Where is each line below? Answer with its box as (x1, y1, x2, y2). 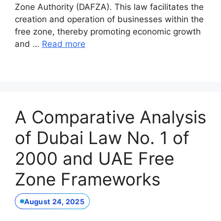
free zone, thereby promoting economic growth (15, 26, 201, 37)
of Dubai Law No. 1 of (15, 127, 189, 148)
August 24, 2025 (24, 197, 84, 206)
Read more (42, 38, 85, 49)
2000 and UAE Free (15, 147, 174, 169)
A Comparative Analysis (15, 106, 206, 127)
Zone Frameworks (15, 168, 160, 189)
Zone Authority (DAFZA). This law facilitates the (15, 1, 204, 12)
